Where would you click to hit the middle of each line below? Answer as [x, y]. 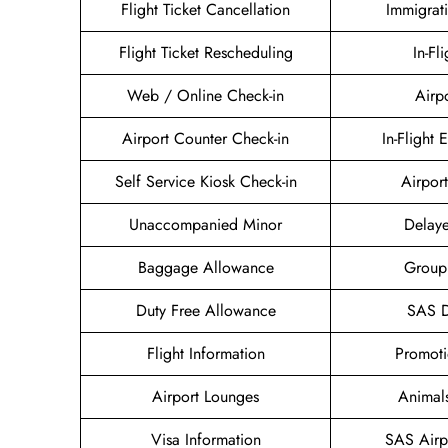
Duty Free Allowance [205, 311]
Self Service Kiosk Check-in [205, 182]
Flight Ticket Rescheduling [205, 53]
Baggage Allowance [205, 268]
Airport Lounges [205, 397]
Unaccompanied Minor [205, 225]
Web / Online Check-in [205, 96]
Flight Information [205, 354]
